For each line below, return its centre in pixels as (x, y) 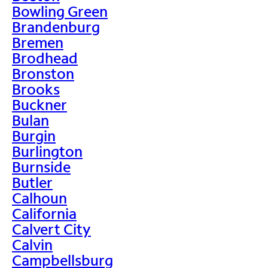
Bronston (43, 73)
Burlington (47, 151)
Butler (32, 182)
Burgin (34, 135)
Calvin (32, 244)
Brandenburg (56, 26)
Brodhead (45, 57)
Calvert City (51, 229)
